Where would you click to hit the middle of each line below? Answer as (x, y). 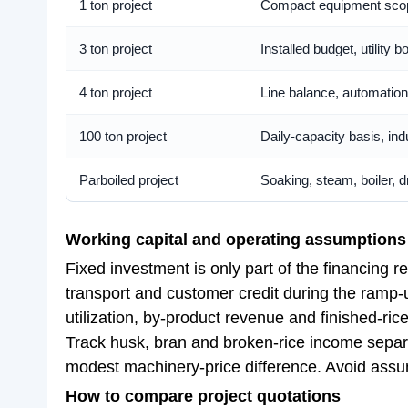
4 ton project (116, 92)
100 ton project (123, 136)
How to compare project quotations (203, 396)
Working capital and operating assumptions (236, 240)
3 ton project (116, 49)
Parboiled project (129, 180)
